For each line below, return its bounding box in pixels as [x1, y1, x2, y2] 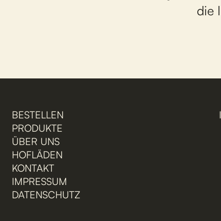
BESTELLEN [12, 108, 64, 121]
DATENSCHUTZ [12, 188, 80, 201]
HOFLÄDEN [12, 148, 63, 161]
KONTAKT [12, 161, 54, 174]
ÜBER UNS [12, 135, 60, 147]
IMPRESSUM [12, 175, 67, 187]
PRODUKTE [12, 121, 63, 134]
